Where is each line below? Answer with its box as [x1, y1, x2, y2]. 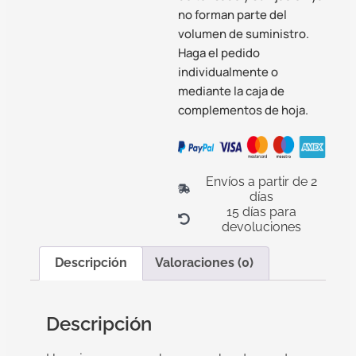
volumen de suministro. [178, 25, 309, 42]
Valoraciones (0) [154, 255, 253, 271]
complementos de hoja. [178, 101, 308, 118]
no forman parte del [178, 6, 287, 23]
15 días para [226, 203, 296, 219]
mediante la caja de [178, 82, 284, 99]
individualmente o [178, 63, 278, 80]
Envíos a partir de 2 [205, 173, 317, 189]
